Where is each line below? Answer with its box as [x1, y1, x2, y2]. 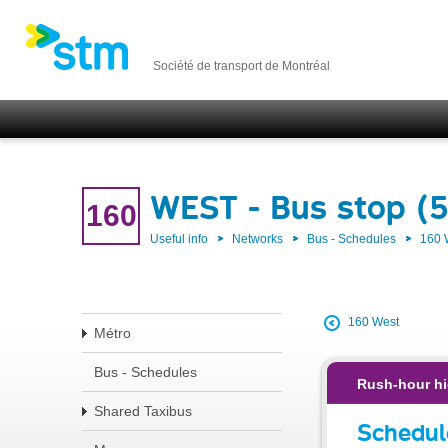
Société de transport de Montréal [153, 59, 330, 73]
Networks [232, 232, 283, 246]
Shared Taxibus [94, 403, 192, 419]
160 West [348, 315, 399, 330]
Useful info [150, 232, 208, 246]
